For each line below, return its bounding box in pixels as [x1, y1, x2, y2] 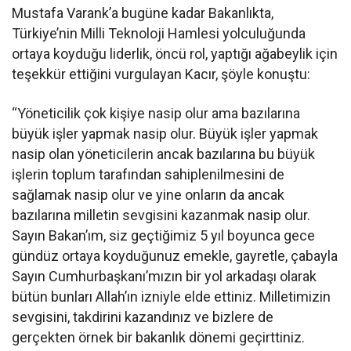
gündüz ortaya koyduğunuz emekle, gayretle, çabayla [12, 247, 338, 264]
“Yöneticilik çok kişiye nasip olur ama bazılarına [12, 104, 301, 121]
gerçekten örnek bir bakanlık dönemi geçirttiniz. [12, 328, 306, 346]
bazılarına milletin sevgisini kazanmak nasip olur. [12, 206, 311, 223]
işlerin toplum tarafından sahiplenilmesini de [12, 165, 285, 183]
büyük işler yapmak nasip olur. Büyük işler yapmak [12, 125, 319, 142]
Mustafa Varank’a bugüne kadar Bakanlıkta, [12, 4, 274, 21]
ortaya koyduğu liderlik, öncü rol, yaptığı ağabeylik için [12, 45, 338, 62]
